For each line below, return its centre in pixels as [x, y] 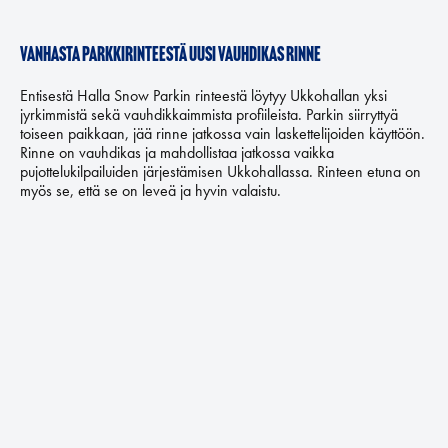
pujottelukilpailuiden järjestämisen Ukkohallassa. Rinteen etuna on [220, 171]
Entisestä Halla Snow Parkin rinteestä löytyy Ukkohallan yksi [203, 95]
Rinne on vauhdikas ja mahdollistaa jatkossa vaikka [177, 152]
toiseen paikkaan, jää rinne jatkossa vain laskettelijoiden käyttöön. [222, 133]
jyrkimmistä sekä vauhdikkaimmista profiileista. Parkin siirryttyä [209, 114]
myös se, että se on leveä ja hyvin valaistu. [150, 190]
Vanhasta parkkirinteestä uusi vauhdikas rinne [170, 56]
